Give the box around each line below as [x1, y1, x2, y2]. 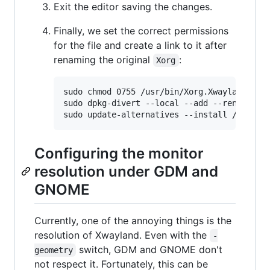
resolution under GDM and [34, 162, 218, 180]
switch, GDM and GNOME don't [76, 243, 226, 256]
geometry [34, 245, 73, 256]
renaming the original [54, 53, 153, 66]
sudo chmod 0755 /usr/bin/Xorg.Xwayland [63, 86, 246, 96]
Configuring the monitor [34, 144, 204, 162]
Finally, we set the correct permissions [54, 24, 228, 37]
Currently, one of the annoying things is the [34, 215, 231, 227]
